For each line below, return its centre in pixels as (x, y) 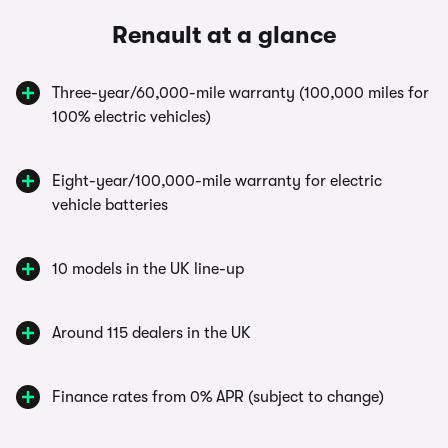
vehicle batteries (110, 205)
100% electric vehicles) (131, 117)
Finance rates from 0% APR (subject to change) (218, 397)
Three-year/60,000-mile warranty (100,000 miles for (240, 93)
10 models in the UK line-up (148, 269)
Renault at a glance (224, 35)
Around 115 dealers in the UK (151, 333)
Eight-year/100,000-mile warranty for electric (217, 181)
